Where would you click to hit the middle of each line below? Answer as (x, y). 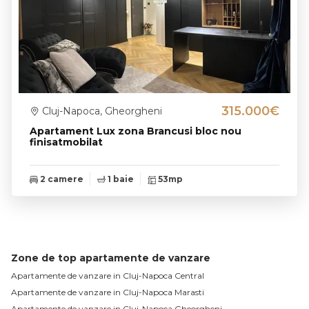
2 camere (61, 179)
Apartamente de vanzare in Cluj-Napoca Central (108, 275)
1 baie (120, 179)
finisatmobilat (66, 142)
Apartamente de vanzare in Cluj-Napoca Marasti (108, 292)
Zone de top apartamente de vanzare (111, 258)
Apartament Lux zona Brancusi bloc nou (136, 131)
